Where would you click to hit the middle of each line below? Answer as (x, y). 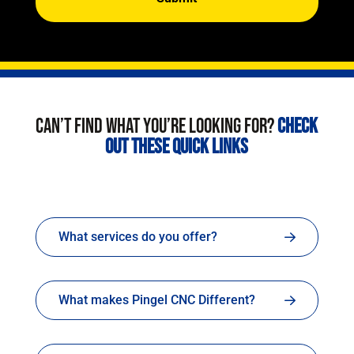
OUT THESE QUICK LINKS (177, 147)
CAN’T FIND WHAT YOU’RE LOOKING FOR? (157, 127)
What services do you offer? (137, 237)
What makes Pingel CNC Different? (156, 300)
